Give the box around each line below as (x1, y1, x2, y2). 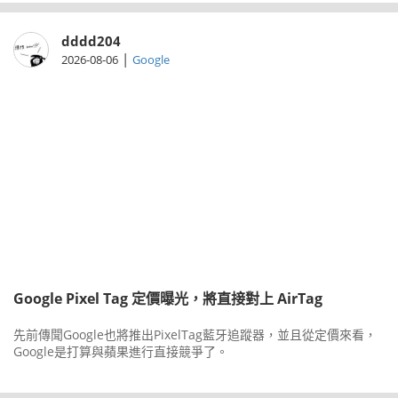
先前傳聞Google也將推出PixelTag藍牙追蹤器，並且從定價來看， (13, 326, 377, 344)
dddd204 (61, 32, 122, 51)
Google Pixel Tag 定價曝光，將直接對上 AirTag (13, 289, 322, 309)
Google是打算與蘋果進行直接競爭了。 (13, 343, 228, 361)
